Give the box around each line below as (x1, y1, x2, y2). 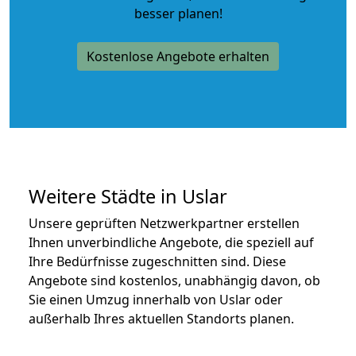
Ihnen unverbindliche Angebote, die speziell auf (29, 233, 314, 251)
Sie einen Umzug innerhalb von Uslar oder (29, 290, 283, 308)
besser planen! (133, 4, 222, 22)
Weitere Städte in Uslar (29, 183, 227, 209)
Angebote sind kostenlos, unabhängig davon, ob (29, 271, 320, 289)
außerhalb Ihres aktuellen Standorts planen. (29, 309, 294, 327)
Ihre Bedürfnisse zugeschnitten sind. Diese (29, 252, 286, 270)
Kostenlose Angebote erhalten (87, 47, 269, 65)
